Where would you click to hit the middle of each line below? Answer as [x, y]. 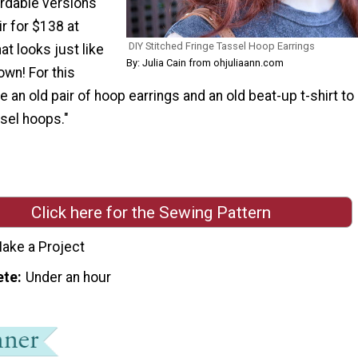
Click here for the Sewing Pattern [151, 212]
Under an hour [69, 277]
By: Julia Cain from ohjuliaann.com [205, 62]
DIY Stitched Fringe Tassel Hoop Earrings [221, 46]
